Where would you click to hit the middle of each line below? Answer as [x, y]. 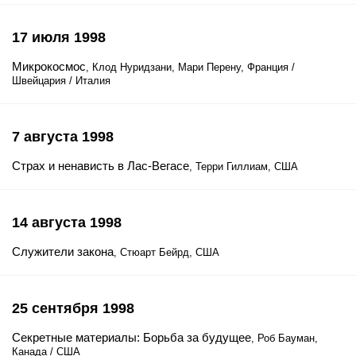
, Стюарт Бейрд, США [166, 252]
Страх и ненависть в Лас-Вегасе [101, 166]
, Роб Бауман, [284, 338]
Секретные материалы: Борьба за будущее [132, 337]
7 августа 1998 [63, 137]
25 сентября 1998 [73, 308]
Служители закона [63, 252]
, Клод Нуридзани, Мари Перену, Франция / [190, 67]
